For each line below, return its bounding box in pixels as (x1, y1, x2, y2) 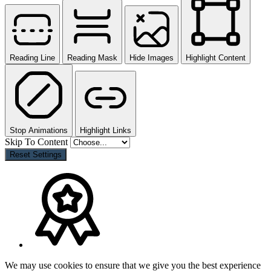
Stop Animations (10, 125, 68, 135)
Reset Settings (10, 149, 62, 159)
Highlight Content (186, 53, 246, 62)
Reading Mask (67, 53, 117, 62)
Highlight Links (80, 125, 131, 135)
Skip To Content (5, 136, 70, 147)
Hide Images (129, 53, 174, 62)
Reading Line (10, 53, 55, 62)
